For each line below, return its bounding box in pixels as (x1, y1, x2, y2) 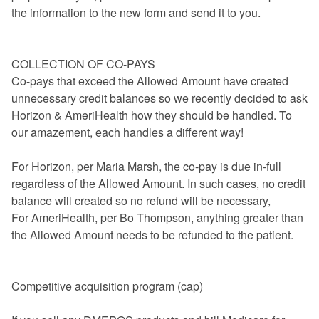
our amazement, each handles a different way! (11, 123, 244, 140)
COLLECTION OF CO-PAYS (11, 55, 155, 72)
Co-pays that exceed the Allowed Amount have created (11, 72, 288, 89)
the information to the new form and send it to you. (11, 4, 261, 21)
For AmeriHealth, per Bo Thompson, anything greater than (11, 209, 303, 226)
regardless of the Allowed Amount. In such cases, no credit (11, 174, 305, 192)
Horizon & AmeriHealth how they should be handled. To (11, 106, 292, 123)
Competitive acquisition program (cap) (11, 277, 203, 294)
